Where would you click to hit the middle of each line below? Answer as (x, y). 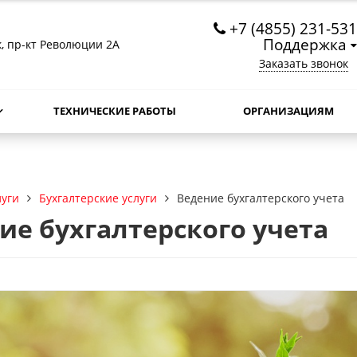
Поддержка (305, 44)
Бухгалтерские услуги (98, 198)
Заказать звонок (304, 63)
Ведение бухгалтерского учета (261, 198)
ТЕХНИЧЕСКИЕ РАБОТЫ (115, 111)
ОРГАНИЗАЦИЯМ (288, 111)
